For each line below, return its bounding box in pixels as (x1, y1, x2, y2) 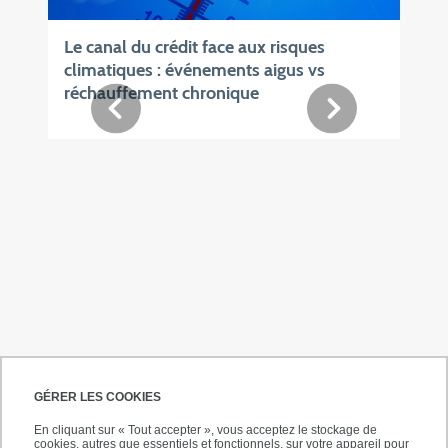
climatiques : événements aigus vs (64, 59, 325, 82)
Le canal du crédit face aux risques (64, 36, 325, 59)
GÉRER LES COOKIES (34, 390, 161, 405)
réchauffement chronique (64, 82, 259, 105)
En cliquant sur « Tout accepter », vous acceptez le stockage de (34, 423, 377, 438)
